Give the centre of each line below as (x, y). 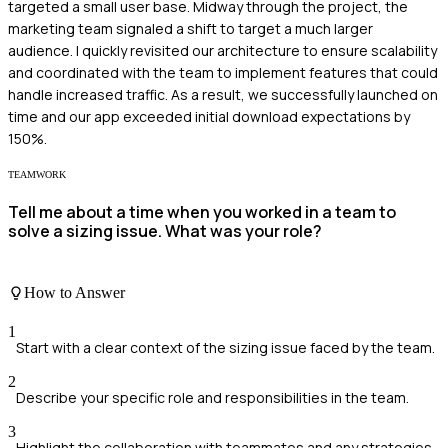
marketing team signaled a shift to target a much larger (190, 29)
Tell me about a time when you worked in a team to (202, 212)
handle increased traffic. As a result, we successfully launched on (223, 95)
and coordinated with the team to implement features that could (223, 73)
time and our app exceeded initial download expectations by (209, 117)
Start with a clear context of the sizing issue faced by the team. (225, 348)
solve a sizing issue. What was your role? (165, 231)
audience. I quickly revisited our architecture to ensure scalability (222, 51)
